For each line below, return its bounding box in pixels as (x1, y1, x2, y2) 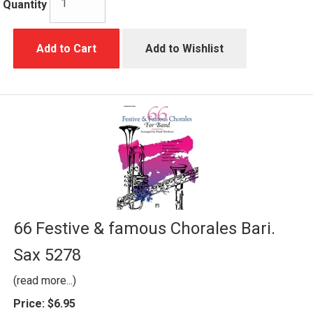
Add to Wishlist (145, 41, 224, 55)
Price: (13, 296, 45, 310)
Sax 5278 (13, 245, 81, 265)
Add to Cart (36, 41, 96, 55)
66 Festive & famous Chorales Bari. (13, 218, 275, 238)
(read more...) (13, 273, 76, 287)
